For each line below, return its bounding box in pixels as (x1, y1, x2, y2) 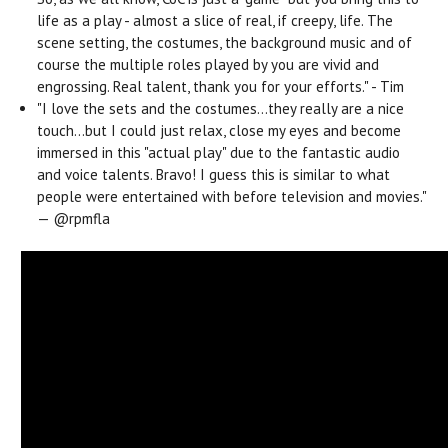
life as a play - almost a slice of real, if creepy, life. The (37, 10, 394, 30)
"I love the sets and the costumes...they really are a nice (37, 98, 405, 118)
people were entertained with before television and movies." (37, 186, 427, 206)
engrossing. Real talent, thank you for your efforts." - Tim (37, 76, 409, 96)
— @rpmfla (37, 208, 111, 228)
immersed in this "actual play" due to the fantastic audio (37, 142, 401, 162)
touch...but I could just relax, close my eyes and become (37, 120, 402, 140)
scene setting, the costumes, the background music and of (37, 32, 413, 52)
